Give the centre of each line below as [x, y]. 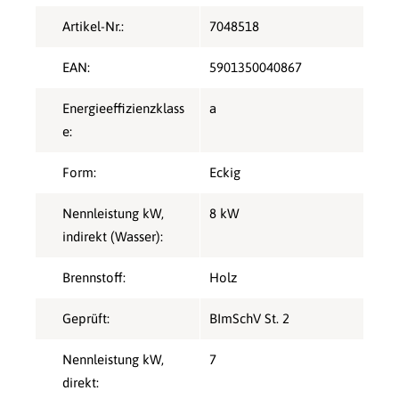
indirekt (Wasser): [113, 237]
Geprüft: [86, 319]
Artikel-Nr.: [93, 27]
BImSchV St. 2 [249, 319]
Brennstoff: [94, 278]
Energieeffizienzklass [123, 109]
